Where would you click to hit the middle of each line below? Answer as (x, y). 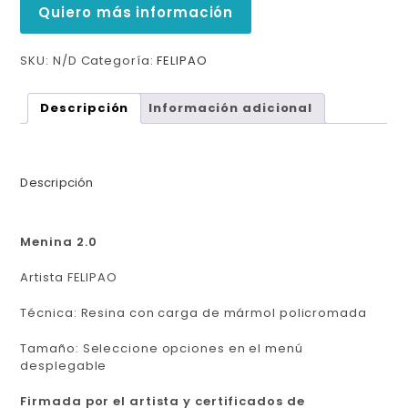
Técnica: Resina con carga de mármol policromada (194, 312)
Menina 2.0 (61, 241)
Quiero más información (136, 12)
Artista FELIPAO (69, 277)
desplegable (64, 365)
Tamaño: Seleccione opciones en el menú (162, 348)
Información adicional (231, 108)
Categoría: (119, 60)
